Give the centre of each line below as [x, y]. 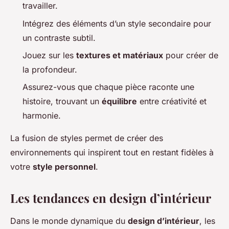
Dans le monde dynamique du [69, 221]
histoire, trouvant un [62, 101]
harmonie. [42, 116]
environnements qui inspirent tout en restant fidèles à [112, 153]
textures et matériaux [120, 55]
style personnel [64, 167]
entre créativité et [172, 101]
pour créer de [191, 55]
